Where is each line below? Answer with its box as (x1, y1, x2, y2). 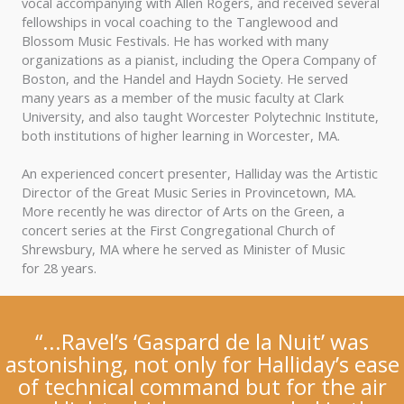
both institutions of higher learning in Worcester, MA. (22, 126, 340, 145)
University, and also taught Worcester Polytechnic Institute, (22, 107, 379, 126)
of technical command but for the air (17, 372, 387, 402)
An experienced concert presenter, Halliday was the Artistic (22, 164, 378, 183)
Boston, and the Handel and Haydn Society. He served (22, 69, 348, 88)
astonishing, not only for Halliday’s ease (5, 349, 399, 380)
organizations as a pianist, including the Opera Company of (22, 50, 376, 69)
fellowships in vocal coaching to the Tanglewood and (22, 13, 338, 32)
